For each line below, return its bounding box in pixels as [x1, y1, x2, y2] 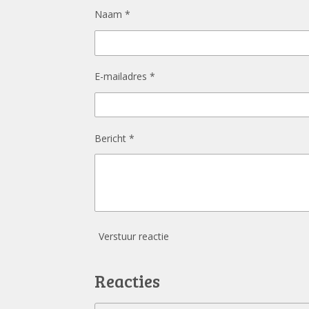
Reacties [94, 268, 160, 292]
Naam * [94, 8, 130, 21]
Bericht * [94, 131, 134, 145]
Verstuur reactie [99, 230, 169, 243]
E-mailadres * [94, 70, 155, 83]
